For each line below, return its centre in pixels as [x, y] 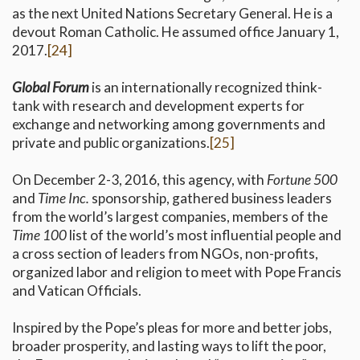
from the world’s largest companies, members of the [170, 217]
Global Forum [51, 88]
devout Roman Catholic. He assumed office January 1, [176, 32]
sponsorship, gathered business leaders [211, 198]
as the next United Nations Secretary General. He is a [172, 14]
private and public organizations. [111, 143]
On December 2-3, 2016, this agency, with [139, 180]
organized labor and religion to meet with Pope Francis [177, 272]
